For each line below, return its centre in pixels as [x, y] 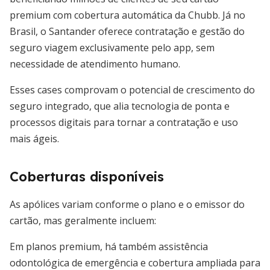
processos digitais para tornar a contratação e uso [124, 122]
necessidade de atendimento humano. [95, 64]
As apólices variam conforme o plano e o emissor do [127, 204]
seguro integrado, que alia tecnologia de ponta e [120, 106]
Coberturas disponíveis [87, 177]
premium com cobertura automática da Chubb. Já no [127, 15]
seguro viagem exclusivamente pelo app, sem [112, 48]
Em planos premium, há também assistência [109, 246]
